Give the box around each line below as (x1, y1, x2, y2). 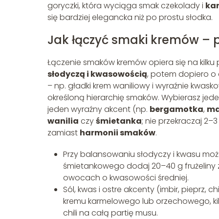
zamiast (47, 127, 80, 138)
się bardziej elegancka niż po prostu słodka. (47, 11, 213, 23)
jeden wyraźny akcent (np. (47, 103, 150, 115)
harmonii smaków (80, 127, 155, 138)
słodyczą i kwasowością (47, 68, 147, 80)
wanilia (47, 115, 79, 127)
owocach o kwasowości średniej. (63, 172, 189, 183)
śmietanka (96, 115, 142, 127)
